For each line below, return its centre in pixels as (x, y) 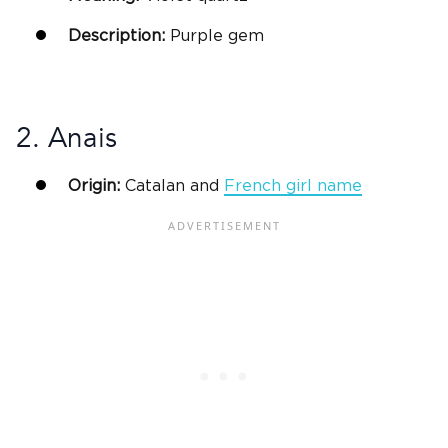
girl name (321, 185)
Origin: (94, 185)
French (252, 185)
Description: (116, 35)
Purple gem (214, 35)
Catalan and (172, 185)
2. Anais (66, 137)
